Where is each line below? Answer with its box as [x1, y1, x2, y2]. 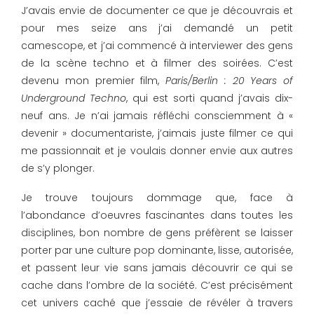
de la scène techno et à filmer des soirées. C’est [21, 56, 293, 70]
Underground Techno [21, 91, 126, 105]
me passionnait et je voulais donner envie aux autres [21, 144, 293, 158]
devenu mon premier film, [21, 74, 165, 88]
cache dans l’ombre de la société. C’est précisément [21, 278, 293, 292]
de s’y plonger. [21, 161, 95, 175]
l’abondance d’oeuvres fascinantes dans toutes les [21, 208, 293, 222]
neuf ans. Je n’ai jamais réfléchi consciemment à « [21, 109, 293, 123]
